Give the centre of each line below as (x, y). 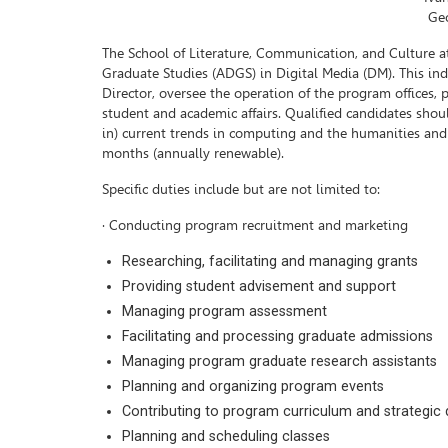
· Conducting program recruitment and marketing (255, 225)
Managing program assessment (224, 311)
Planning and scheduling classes (226, 436)
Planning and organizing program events (253, 386)
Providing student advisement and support (259, 286)
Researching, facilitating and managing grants (270, 261)
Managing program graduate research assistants (279, 361)
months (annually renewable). (193, 153)
